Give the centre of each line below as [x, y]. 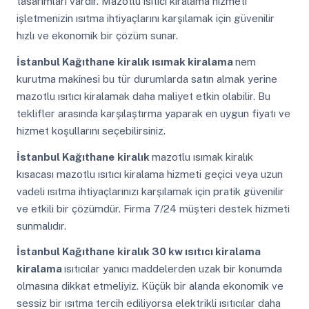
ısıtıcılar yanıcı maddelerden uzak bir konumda [173, 269]
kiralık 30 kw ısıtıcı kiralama [189, 252]
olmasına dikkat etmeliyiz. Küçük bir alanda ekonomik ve [150, 286]
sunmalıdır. [41, 226]
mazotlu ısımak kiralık [202, 157]
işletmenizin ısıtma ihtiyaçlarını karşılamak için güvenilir [145, 19]
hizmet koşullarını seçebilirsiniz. [91, 130]
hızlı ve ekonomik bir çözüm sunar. [97, 36]
